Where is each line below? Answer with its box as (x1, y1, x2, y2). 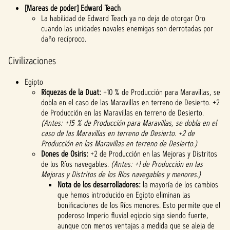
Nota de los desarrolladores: (57, 179, 143, 190)
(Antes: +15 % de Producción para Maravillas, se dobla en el (41, 118, 217, 128)
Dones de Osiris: (41, 148, 88, 159)
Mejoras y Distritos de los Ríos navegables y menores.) (41, 169, 201, 180)
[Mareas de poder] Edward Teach (25, 3, 121, 13)
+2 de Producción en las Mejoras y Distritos (88, 148, 217, 159)
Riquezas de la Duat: (41, 87, 101, 98)
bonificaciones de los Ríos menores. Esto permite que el (57, 200, 220, 210)
